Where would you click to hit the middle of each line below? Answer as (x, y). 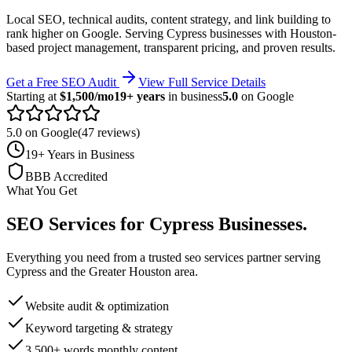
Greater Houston (130, 271)
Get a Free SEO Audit (61, 82)
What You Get (42, 190)
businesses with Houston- (271, 33)
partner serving (282, 257)
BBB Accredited (66, 176)
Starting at (33, 96)
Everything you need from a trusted (95, 257)
